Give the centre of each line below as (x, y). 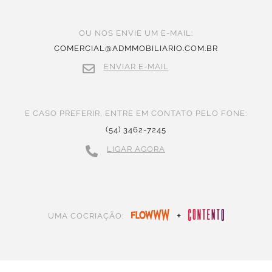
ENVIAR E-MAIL (136, 67)
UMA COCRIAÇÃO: (86, 216)
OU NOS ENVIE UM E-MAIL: (136, 33)
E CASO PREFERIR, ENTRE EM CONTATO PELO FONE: (136, 114)
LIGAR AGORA (136, 149)
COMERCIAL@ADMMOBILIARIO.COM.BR (136, 49)
